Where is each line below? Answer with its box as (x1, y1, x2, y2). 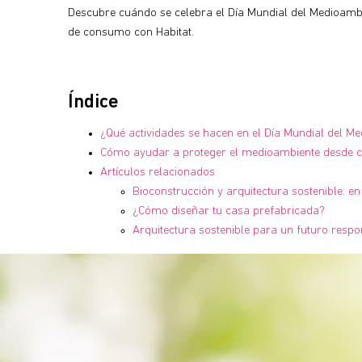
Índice (68, 93, 119, 112)
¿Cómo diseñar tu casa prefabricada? (133, 204, 325, 217)
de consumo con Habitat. (68, 27, 194, 39)
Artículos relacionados (100, 166, 215, 179)
